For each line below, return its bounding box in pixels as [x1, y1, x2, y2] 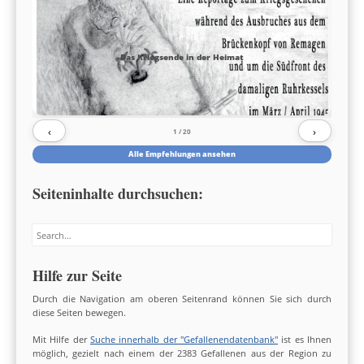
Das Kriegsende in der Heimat [120, 51, 244, 63]
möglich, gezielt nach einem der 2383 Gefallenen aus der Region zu [32, 347, 331, 360]
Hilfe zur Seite [32, 265, 122, 286]
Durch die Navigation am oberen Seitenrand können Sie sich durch [32, 292, 331, 305]
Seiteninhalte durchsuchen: [32, 183, 203, 205]
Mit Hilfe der [32, 333, 90, 346]
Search [32, 225, 60, 238]
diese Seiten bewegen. [32, 306, 126, 318]
